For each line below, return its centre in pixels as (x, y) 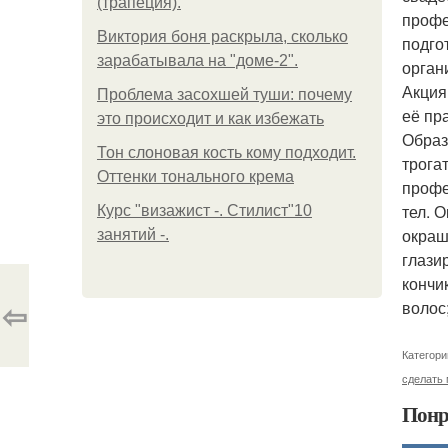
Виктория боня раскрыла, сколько (222, 36)
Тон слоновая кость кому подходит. (226, 152)
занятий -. (133, 234)
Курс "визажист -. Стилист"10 (204, 210)
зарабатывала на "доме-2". (197, 60)
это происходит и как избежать (210, 118)
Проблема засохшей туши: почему (224, 94)
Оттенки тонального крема (195, 176)
